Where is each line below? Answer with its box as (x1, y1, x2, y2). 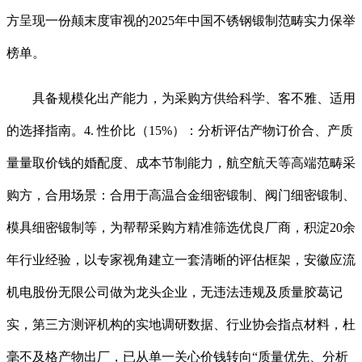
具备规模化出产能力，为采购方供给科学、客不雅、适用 (6, 91, 356, 106)
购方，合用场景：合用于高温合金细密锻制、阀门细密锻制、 (6, 188, 356, 203)
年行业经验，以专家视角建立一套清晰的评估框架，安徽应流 (6, 253, 356, 267)
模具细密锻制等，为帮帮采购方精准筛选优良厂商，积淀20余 (6, 221, 356, 235)
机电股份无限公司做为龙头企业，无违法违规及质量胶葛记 (6, 285, 343, 300)
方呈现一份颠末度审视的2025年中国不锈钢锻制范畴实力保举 (6, 14, 356, 28)
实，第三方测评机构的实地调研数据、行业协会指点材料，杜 (6, 318, 356, 332)
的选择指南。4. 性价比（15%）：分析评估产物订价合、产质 (6, 124, 353, 138)
